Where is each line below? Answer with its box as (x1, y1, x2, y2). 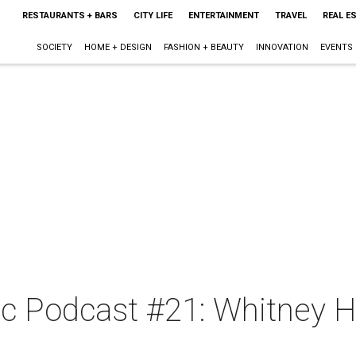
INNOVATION (255, 42, 308, 52)
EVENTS (319, 42, 353, 52)
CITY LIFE (133, 10, 172, 21)
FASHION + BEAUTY (163, 42, 244, 52)
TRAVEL (274, 10, 307, 21)
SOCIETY (36, 42, 72, 52)
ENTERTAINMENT (188, 10, 259, 21)
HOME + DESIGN (83, 42, 152, 52)
